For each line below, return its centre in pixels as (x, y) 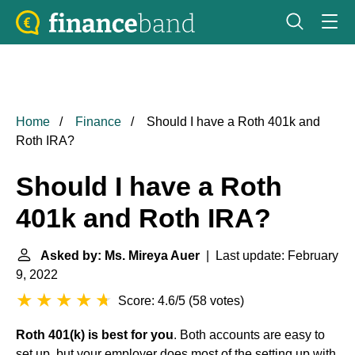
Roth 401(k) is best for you (95, 335)
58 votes (216, 301)
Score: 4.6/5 (152, 301)
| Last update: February (269, 256)
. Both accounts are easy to (249, 335)
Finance (98, 122)
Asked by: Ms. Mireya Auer (120, 256)
